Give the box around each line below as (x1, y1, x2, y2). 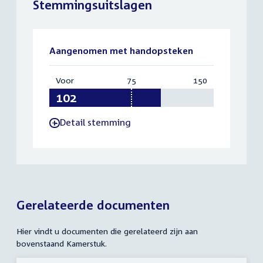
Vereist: (136, 75, 164, 86)
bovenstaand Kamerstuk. (16, 238, 107, 248)
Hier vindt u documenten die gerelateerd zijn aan (16, 225, 198, 236)
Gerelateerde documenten (16, 197, 170, 213)
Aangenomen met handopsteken (49, 45, 193, 56)
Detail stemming (59, 117, 131, 128)
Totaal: (207, 75, 234, 86)
